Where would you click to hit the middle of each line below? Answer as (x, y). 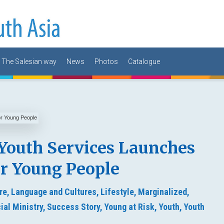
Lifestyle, (119, 191)
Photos (106, 61)
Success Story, (75, 206)
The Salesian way (29, 61)
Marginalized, (164, 191)
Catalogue (144, 61)
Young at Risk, (131, 206)
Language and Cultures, (55, 191)
